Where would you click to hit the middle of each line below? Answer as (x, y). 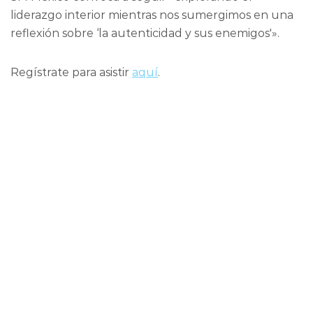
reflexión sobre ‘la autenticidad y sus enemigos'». (145, 34)
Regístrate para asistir (71, 73)
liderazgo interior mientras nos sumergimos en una (152, 15)
